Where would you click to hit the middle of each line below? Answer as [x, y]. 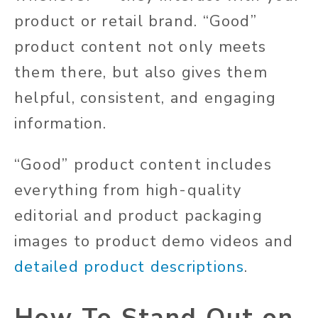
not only [180, 46]
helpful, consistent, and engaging [146, 98]
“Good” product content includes [143, 164]
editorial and [66, 215]
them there [59, 72]
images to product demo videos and [154, 241]
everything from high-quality [128, 190]
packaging [221, 215]
